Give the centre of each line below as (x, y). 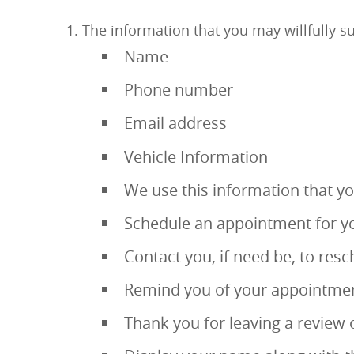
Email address (176, 123)
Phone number (179, 90)
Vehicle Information (196, 156)
